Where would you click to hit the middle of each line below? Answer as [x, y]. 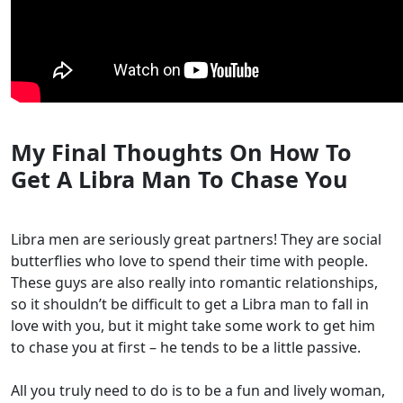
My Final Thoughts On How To [181, 152]
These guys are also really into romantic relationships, [194, 283]
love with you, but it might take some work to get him [193, 326]
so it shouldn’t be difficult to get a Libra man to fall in [190, 304]
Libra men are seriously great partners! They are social [196, 240]
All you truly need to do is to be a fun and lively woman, [198, 391]
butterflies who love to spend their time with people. [189, 261]
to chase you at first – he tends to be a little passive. [186, 348]
